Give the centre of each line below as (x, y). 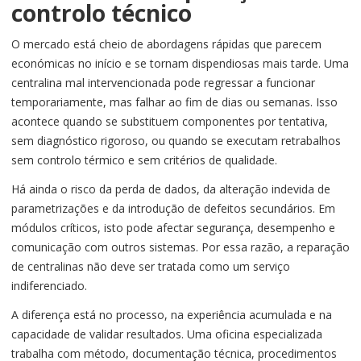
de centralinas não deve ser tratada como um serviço (151, 267)
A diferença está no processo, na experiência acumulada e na (172, 315)
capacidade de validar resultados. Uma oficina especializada (167, 334)
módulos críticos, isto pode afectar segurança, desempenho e (173, 228)
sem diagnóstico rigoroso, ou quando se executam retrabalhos (176, 141)
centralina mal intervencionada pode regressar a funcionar (163, 83)
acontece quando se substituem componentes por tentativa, (170, 122)
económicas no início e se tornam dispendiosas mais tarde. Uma (180, 64)
